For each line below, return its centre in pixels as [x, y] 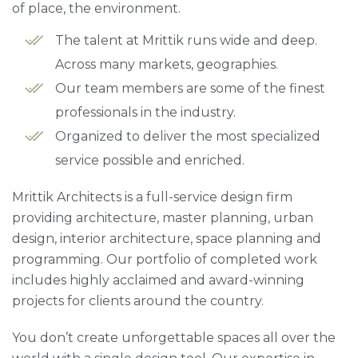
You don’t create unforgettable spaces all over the [174, 337]
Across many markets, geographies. [167, 64]
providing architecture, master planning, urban [163, 217]
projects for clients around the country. [138, 300]
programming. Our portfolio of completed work [165, 259]
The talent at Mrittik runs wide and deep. [186, 40]
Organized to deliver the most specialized [188, 136]
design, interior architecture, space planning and [167, 238]
